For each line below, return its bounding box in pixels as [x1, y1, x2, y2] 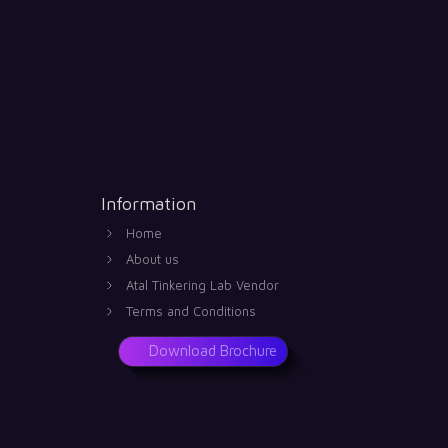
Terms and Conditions [125, 302, 256, 319]
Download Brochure [148, 341, 277, 359]
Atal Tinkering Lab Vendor [125, 276, 279, 293]
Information [100, 192, 196, 214]
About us [125, 250, 179, 267]
